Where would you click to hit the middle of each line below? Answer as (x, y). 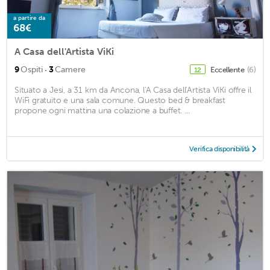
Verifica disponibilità (219, 149)
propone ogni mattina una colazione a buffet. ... (102, 110)
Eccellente (228, 69)
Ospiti (32, 69)
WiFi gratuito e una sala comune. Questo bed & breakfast (120, 100)
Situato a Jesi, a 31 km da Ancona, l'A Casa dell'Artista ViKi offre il (133, 90)
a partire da (29, 18)
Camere (70, 69)
